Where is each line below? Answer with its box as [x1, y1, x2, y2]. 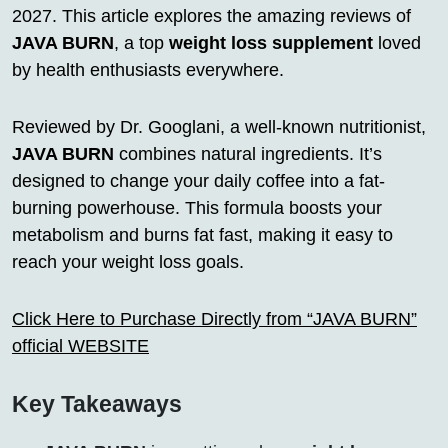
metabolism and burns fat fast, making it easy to [12, 225, 393, 246]
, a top [114, 33, 169, 54]
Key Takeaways [12, 391, 182, 418]
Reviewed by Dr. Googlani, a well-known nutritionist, [12, 117, 426, 138]
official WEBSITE [12, 336, 149, 357]
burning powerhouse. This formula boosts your [12, 198, 382, 219]
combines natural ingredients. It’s [114, 144, 382, 165]
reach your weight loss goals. [12, 252, 244, 273]
